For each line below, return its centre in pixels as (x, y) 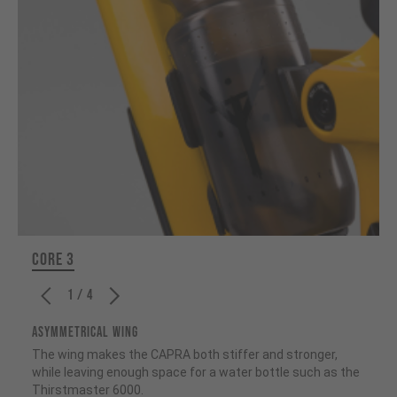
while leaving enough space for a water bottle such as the (196, 372)
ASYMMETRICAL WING (85, 332)
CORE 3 (53, 259)
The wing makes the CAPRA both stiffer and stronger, (185, 354)
